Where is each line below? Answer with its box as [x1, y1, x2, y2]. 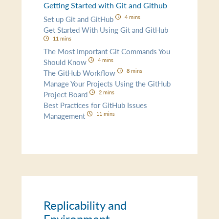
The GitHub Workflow [44, 67, 118, 78]
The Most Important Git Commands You [44, 45, 171, 56]
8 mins [126, 66, 142, 74]
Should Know [44, 56, 89, 67]
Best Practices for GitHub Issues [44, 99, 148, 110]
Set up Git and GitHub [44, 13, 116, 24]
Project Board [44, 88, 90, 99]
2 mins [98, 88, 114, 96]
